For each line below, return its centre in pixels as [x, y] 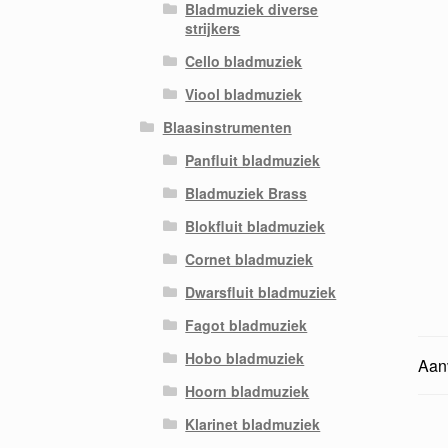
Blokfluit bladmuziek [255, 225]
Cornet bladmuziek [249, 258]
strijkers [213, 27]
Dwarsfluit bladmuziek [261, 291]
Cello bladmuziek [244, 60]
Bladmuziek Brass [246, 192]
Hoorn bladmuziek [247, 390]
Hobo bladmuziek [245, 357]
